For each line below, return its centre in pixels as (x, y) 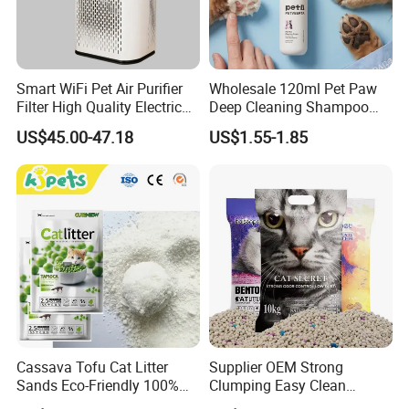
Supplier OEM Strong (276, 367)
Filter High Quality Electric (100, 107)
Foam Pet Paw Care (272, 125)
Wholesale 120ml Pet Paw (293, 89)
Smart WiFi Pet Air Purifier (100, 89)
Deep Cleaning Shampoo (288, 107)
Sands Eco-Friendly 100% (98, 386)
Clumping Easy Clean (277, 386)
